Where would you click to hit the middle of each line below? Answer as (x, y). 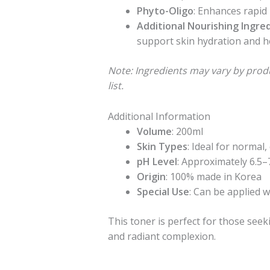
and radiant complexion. (162, 236)
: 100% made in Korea (213, 176)
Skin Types (162, 146)
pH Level (157, 161)
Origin (151, 176)
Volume (154, 131)
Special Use (163, 191)
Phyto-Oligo (165, 11)
